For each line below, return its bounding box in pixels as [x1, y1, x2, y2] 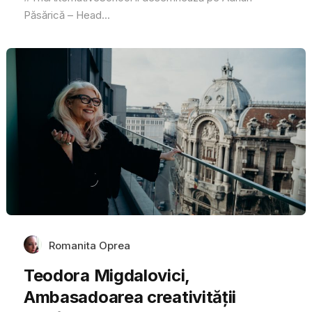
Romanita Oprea [48, 238, 130, 252]
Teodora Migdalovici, [23, 265, 189, 286]
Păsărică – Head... [23, 8, 110, 22]
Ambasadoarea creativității [23, 286, 237, 307]
